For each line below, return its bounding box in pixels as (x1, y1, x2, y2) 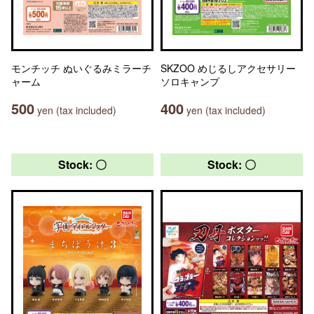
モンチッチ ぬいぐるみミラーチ (11, 61, 151, 75)
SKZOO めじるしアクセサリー (161, 61, 296, 75)
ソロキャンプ (161, 74, 219, 88)
